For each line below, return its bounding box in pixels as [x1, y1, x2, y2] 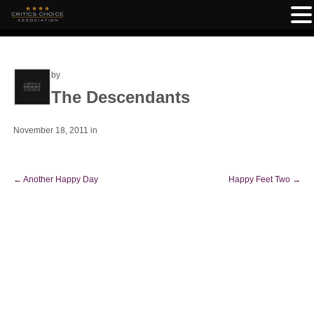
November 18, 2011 [13, 125, 90, 135]
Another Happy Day [22, 175, 98, 184]
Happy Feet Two [228, 175, 292, 184]
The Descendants [51, 88, 190, 107]
